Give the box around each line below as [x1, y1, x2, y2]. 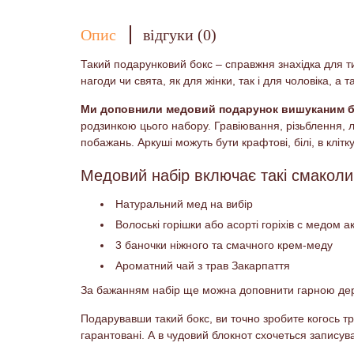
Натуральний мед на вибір [115, 198, 253, 210]
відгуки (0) [143, 26, 217, 43]
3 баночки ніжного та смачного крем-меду [115, 239, 333, 251]
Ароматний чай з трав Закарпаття [115, 259, 290, 272]
